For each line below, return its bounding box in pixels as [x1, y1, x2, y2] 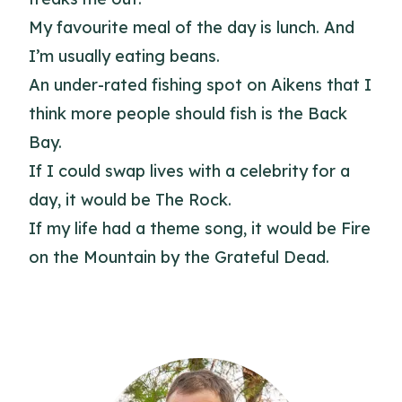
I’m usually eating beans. [29, 46, 220, 66]
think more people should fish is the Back [29, 103, 347, 124]
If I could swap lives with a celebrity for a [29, 161, 350, 181]
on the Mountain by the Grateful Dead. [29, 247, 329, 267]
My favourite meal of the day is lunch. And [29, 17, 354, 38]
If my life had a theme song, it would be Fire [29, 218, 371, 239]
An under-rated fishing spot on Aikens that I [29, 74, 371, 95]
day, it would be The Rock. [29, 189, 232, 210]
